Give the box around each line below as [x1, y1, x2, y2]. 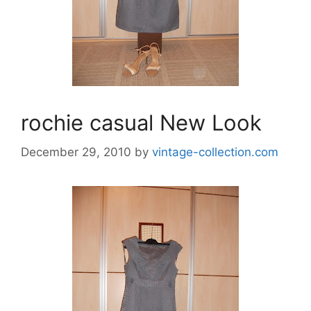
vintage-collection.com [152, 144, 278, 159]
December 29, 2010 [21, 144, 131, 159]
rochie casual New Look [21, 110, 262, 135]
